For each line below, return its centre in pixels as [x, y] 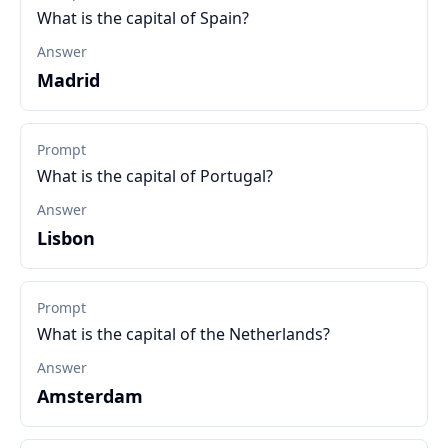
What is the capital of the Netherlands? [183, 334]
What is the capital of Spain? [143, 18]
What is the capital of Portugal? [155, 176]
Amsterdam [90, 396]
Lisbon [66, 238]
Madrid [68, 80]
